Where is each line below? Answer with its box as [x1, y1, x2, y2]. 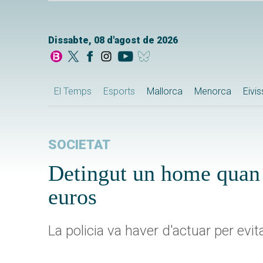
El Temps [54, 86, 92, 97]
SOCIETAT [48, 137, 110, 153]
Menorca [194, 86, 231, 97]
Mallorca [147, 86, 183, 97]
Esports [103, 86, 135, 97]
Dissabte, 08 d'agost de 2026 [48, 35, 178, 46]
